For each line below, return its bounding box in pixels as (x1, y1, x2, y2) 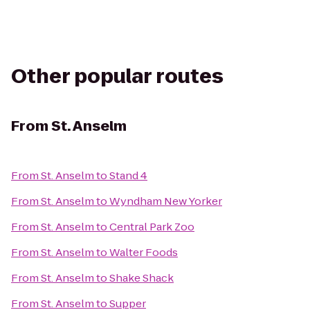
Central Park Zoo (109, 219, 194, 234)
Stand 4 (109, 168, 147, 183)
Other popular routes (11, 63, 224, 90)
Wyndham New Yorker (109, 194, 222, 208)
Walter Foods (109, 245, 178, 259)
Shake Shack (109, 271, 174, 285)
